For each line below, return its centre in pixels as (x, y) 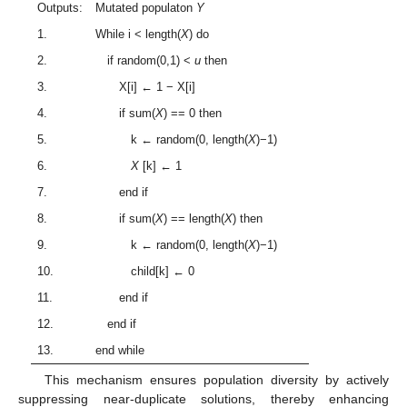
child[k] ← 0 (145, 272)
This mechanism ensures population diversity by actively (216, 380)
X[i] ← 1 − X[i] (146, 87)
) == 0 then (193, 114)
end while (120, 351)
